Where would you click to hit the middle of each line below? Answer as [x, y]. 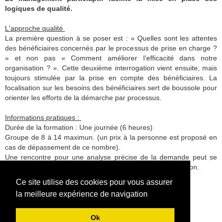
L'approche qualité [35, 28]
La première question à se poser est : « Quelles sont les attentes [111, 38]
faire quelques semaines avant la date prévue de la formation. [102, 167]
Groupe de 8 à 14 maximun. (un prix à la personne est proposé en [111, 138]
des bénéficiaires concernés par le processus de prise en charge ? [111, 48]
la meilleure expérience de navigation [82, 194]
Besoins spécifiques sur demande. [59, 177]
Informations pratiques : [43, 118]
